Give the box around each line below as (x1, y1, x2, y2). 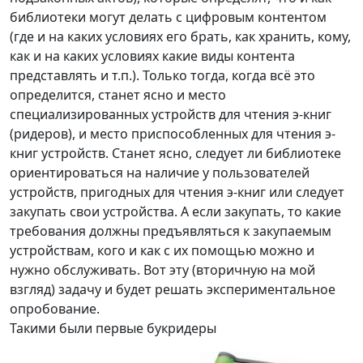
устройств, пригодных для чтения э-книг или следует (10, 183, 344, 202)
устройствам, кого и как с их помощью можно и (10, 241, 314, 260)
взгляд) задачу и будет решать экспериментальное (10, 280, 335, 299)
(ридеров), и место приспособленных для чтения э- (10, 125, 335, 143)
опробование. (10, 300, 100, 318)
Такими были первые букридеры (10, 319, 216, 338)
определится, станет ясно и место (10, 86, 226, 105)
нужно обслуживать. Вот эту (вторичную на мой (10, 261, 315, 280)
